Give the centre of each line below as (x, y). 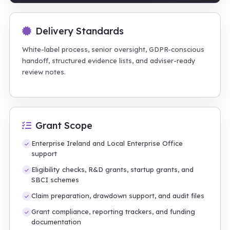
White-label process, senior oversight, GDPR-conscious (113, 49)
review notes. (44, 72)
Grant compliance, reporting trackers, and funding (113, 212)
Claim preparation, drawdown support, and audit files (118, 196)
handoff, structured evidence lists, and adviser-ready (109, 61)
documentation (56, 222)
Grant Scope (64, 126)
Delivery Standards (80, 31)
